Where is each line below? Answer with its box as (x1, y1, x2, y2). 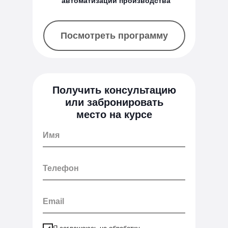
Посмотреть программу (61, 31, 168, 41)
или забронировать (65, 97, 163, 108)
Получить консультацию (52, 84, 176, 96)
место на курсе (76, 109, 152, 120)
